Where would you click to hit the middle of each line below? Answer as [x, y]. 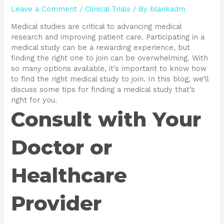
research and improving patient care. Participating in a [108, 37]
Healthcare [69, 175]
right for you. [34, 100]
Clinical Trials [108, 9]
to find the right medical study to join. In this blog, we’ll [110, 79]
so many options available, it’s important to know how [109, 69]
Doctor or [62, 147]
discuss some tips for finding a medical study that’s [103, 90]
